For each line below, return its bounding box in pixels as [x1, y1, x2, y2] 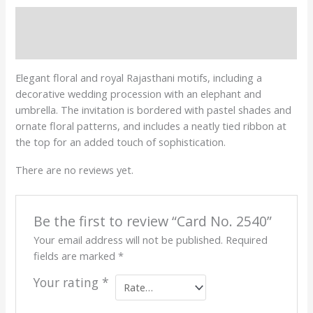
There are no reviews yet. [15, 163, 134, 177]
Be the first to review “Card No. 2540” [33, 212, 272, 231]
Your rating [33, 274, 102, 291]
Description [15, 13, 70, 27]
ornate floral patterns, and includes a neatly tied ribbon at [15, 118, 287, 133]
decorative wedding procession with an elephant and [15, 86, 262, 101]
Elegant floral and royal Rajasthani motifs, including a [15, 70, 263, 85]
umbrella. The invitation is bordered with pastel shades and [15, 102, 292, 117]
